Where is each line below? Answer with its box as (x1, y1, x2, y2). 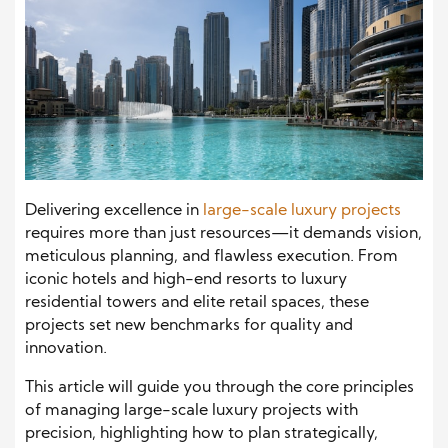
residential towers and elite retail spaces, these (25, 294, 369, 311)
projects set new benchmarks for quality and (25, 317, 353, 334)
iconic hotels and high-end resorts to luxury (25, 271, 347, 288)
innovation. (25, 340, 107, 357)
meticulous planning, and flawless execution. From (25, 248, 398, 265)
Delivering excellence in (25, 202, 203, 219)
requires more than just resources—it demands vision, (25, 225, 422, 242)
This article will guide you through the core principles (25, 379, 414, 396)
